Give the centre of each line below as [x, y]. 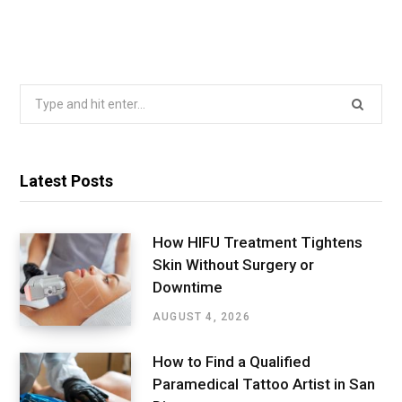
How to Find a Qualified [232, 362]
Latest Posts [66, 181]
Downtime [188, 288]
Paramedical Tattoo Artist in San [264, 385]
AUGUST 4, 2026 [201, 317]
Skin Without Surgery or [233, 265]
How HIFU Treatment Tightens [258, 243]
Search [39, 95]
